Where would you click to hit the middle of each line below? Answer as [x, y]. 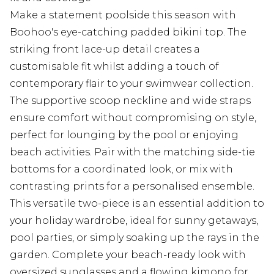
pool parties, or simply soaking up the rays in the [135, 238]
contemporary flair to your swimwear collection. [131, 84]
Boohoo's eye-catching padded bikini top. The [128, 32]
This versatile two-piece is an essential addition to [137, 204]
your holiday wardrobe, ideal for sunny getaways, [134, 221]
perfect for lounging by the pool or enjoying [124, 135]
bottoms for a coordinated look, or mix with [121, 169]
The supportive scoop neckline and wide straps [130, 101]
